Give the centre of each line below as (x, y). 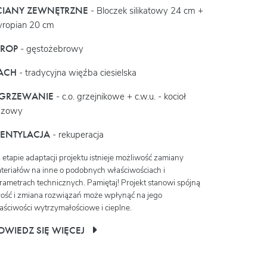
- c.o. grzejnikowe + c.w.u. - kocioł (120, 96)
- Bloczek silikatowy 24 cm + (146, 10)
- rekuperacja (77, 134)
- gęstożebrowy (51, 49)
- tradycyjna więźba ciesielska (77, 72)
